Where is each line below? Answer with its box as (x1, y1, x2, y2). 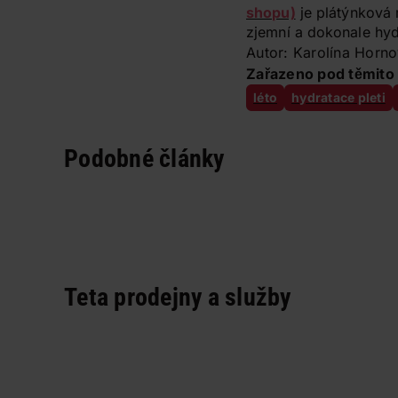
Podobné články (64, 144, 225, 173)
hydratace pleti (291, 90, 386, 105)
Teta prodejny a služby (64, 283, 291, 312)
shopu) (246, 4, 296, 21)
